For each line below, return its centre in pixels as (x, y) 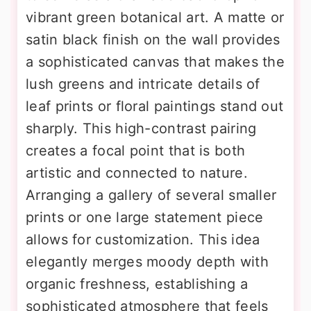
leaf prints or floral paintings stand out (155, 106)
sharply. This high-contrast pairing (141, 128)
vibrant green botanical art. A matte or (155, 17)
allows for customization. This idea (143, 239)
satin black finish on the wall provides (153, 39)
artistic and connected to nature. (137, 173)
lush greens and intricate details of (143, 84)
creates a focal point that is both (136, 150)
